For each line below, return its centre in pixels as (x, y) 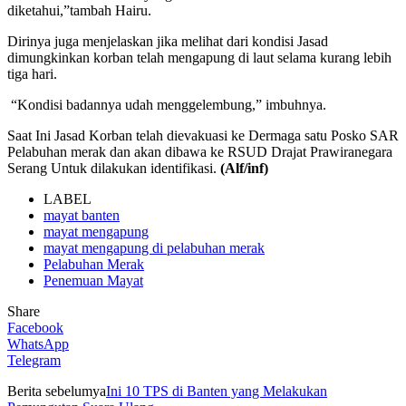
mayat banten (82, 215)
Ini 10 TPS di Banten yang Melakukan (217, 391)
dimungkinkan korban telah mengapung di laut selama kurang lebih (199, 57)
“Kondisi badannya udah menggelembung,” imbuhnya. (169, 104)
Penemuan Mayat (93, 280)
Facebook (35, 327)
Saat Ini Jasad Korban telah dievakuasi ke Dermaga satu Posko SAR (203, 135)
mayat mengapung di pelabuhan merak (154, 247)
